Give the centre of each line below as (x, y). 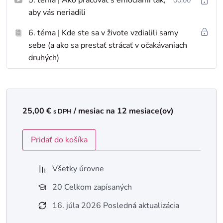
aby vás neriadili (57, 12)
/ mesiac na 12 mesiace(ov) (124, 111)
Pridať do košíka (59, 140)
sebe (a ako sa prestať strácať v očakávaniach (108, 45)
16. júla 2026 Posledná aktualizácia (116, 205)
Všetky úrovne (78, 168)
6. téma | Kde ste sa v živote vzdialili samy (103, 33)
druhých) (44, 57)
